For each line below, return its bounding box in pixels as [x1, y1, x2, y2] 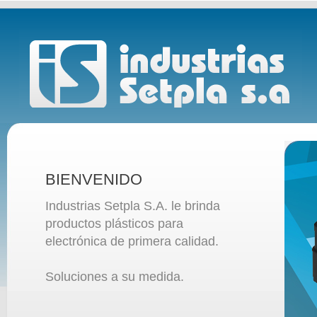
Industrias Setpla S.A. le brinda [45, 199, 220, 213]
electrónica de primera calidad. [45, 234, 219, 248]
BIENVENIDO [45, 171, 142, 188]
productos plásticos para [45, 217, 183, 231]
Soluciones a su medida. [45, 270, 184, 284]
